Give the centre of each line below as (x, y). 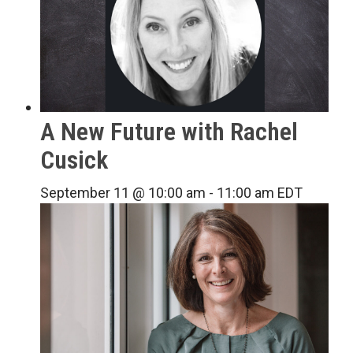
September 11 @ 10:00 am (123, 192)
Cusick (74, 160)
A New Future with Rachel (169, 131)
